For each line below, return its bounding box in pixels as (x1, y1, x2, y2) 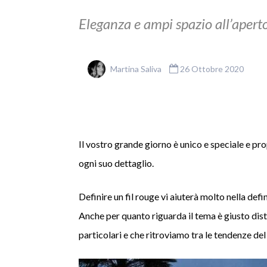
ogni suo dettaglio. (79, 157, 154, 169)
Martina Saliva (110, 64, 162, 74)
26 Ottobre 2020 (178, 64, 244, 74)
